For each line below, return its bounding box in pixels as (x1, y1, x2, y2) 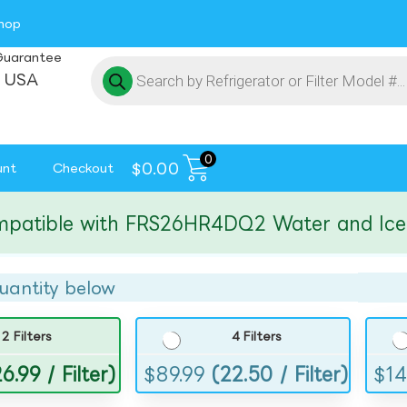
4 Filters (232, 330, 283, 343)
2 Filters (2, 330, 53, 343)
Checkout (53, 161, 114, 174)
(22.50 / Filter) (212, 363, 350, 384)
